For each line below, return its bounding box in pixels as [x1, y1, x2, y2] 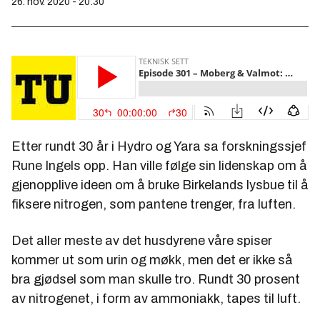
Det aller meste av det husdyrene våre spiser [11, 234, 272, 249]
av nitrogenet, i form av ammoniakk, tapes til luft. [11, 291, 301, 306]
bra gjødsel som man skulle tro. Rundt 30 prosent [11, 272, 300, 287]
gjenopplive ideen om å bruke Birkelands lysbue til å [11, 178, 309, 193]
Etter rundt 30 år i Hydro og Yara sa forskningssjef [11, 139, 306, 154]
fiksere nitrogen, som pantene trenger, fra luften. [11, 197, 296, 212]
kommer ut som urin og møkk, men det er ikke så [11, 253, 293, 268]
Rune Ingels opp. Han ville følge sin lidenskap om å [11, 159, 307, 174]
